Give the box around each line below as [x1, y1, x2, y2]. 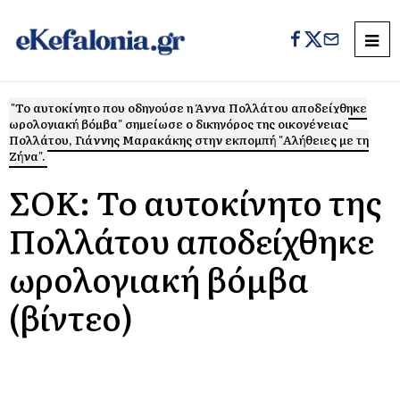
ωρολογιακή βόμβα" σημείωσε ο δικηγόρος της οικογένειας [9, 115, 348, 132]
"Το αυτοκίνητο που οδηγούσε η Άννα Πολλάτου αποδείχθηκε [11, 99, 367, 116]
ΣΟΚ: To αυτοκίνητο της [9, 178, 381, 225]
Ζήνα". [9, 147, 46, 164]
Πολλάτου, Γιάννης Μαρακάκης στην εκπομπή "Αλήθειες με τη [9, 131, 369, 148]
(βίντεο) [9, 293, 133, 340]
